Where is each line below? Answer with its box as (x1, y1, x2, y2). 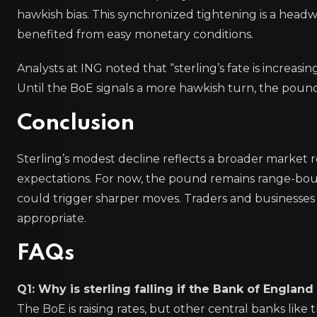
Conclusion (17, 112, 134, 134)
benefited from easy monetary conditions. (17, 27, 253, 41)
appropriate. (17, 211, 86, 225)
